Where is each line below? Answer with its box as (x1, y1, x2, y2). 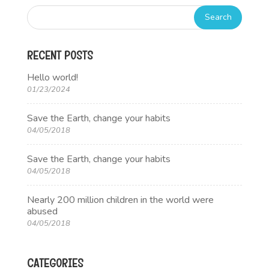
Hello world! (26, 70, 78, 84)
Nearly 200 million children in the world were (26, 193, 214, 207)
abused (26, 204, 58, 218)
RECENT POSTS (26, 47, 93, 63)
